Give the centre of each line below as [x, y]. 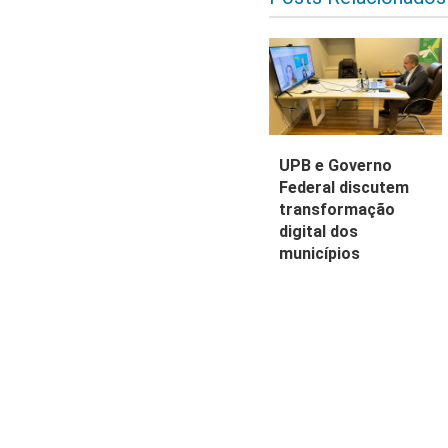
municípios [320, 254]
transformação [337, 210]
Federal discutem [344, 188]
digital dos [319, 232]
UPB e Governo [336, 166]
